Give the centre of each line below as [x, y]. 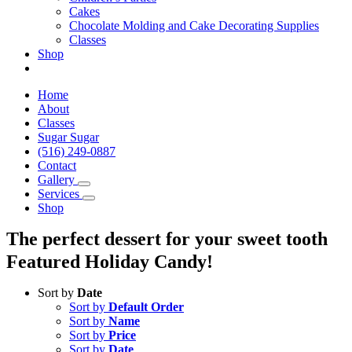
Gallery [56, 180]
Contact [57, 165]
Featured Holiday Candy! [110, 262]
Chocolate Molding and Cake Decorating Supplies [194, 26]
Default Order [146, 307]
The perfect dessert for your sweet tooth [167, 239]
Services [59, 194]
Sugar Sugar [68, 137]
